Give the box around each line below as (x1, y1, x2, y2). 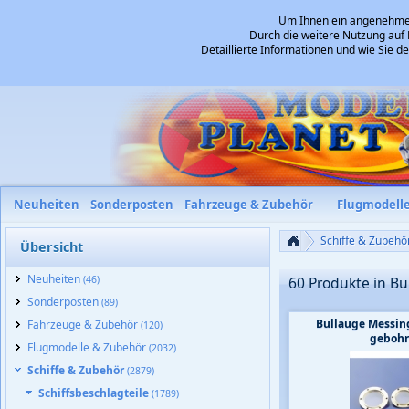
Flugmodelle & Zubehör (27, 340, 149, 355)
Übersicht (20, 238, 83, 256)
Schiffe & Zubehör (27, 362, 127, 378)
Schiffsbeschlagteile (38, 385, 152, 401)
